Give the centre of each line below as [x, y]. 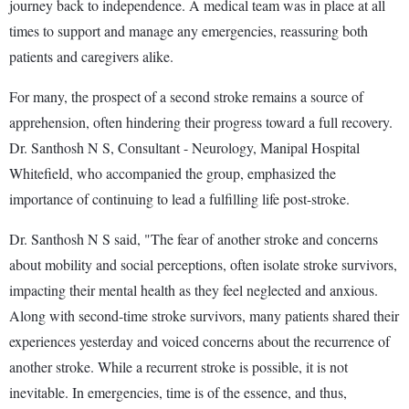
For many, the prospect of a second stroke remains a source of [186, 96]
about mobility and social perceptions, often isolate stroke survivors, [203, 264]
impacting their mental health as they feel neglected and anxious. [194, 289]
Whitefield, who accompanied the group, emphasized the [173, 173]
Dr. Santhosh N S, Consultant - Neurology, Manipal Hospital [184, 147]
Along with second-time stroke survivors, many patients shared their [204, 315]
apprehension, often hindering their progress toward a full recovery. [201, 121]
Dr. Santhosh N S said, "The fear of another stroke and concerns [194, 238]
